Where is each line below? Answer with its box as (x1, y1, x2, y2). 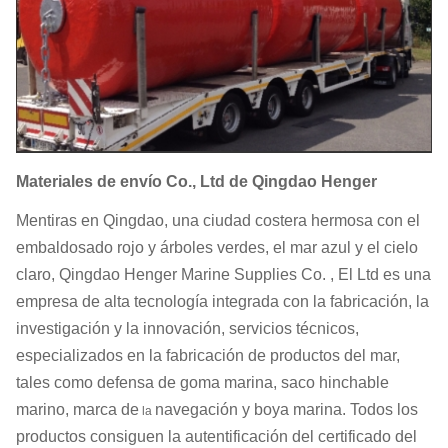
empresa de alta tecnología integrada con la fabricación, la (16, 293, 429, 311)
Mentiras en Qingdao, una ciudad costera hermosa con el (16, 212, 420, 230)
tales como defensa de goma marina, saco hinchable (16, 374, 389, 392)
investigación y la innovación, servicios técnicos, (16, 320, 359, 338)
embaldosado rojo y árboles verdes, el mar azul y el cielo (16, 239, 418, 257)
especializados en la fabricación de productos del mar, (16, 347, 400, 365)
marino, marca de (16, 401, 139, 419)
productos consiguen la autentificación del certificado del (16, 428, 417, 446)
